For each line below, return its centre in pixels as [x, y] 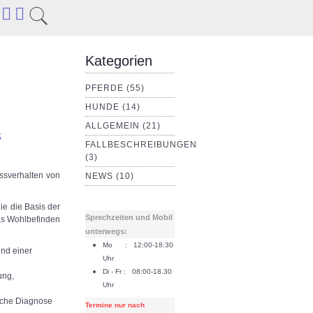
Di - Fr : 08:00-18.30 [137, 271]
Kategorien [119, 61]
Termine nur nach [115, 305]
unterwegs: [106, 231]
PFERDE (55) [115, 88]
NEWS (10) [110, 176]
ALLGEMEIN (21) [123, 126]
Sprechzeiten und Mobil [129, 217]
